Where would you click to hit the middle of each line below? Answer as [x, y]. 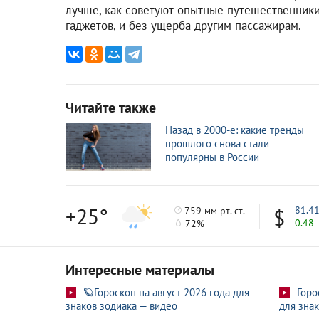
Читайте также [111, 107]
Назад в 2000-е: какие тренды [235, 130]
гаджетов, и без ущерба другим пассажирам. [183, 25]
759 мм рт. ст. [214, 210]
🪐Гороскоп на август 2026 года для [166, 293]
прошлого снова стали [217, 143]
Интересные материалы [140, 270]
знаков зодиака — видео [121, 306]
